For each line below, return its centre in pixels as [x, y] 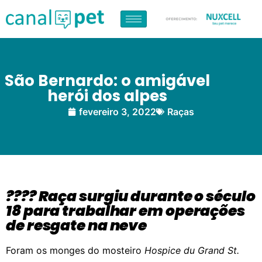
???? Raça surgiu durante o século [131, 196]
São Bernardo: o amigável [107, 81]
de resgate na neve [77, 225]
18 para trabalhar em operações [125, 211]
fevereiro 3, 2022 [118, 112]
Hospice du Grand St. [192, 250]
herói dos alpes [107, 96]
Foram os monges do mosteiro [75, 250]
